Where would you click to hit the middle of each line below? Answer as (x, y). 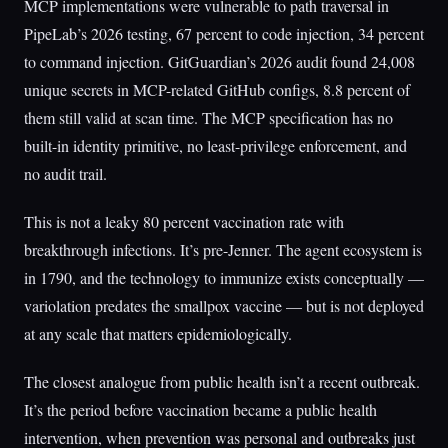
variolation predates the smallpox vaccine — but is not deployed (224, 305)
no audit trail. (65, 173)
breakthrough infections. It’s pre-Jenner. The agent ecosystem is (223, 249)
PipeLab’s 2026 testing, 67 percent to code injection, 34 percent (224, 33)
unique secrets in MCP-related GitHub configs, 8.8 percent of (217, 89)
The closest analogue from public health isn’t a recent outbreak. (222, 381)
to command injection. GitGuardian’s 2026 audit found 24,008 (219, 61)
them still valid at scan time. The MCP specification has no (208, 117)
